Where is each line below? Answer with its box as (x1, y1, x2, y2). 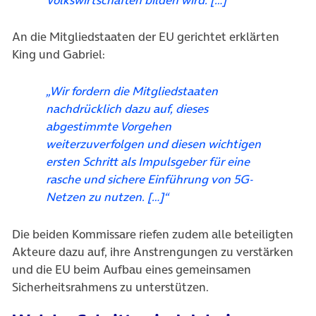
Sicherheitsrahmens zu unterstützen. (12, 278, 209, 296)
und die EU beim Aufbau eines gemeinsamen (12, 260, 251, 278)
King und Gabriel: (12, 46, 105, 63)
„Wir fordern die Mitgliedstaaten (46, 83, 218, 100)
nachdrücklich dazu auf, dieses (46, 100, 208, 118)
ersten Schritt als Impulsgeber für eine (46, 153, 250, 171)
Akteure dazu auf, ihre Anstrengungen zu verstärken (12, 243, 293, 260)
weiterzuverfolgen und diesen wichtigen (46, 135, 261, 153)
